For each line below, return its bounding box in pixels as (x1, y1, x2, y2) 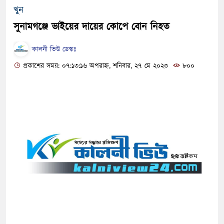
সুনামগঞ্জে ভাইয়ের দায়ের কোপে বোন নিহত (13, 20, 169, 34)
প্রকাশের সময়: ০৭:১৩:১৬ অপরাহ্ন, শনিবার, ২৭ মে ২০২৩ (20, 61, 168, 71)
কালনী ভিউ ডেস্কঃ (29, 44, 76, 55)
